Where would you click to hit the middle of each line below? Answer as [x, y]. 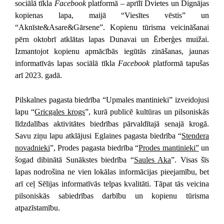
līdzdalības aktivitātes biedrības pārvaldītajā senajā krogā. [112, 123]
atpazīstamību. [37, 207]
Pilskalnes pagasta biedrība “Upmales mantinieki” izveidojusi [112, 99]
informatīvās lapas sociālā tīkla [66, 63]
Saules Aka [152, 159]
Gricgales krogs [60, 111]
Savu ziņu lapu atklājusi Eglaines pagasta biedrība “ [98, 135]
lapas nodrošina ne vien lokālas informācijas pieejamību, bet [112, 171]
